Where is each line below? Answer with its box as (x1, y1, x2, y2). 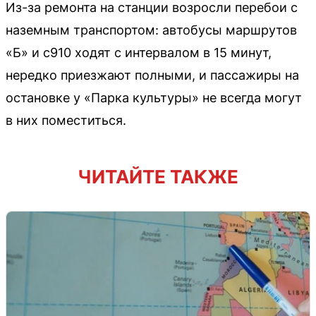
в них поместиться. (6, 113, 126, 128)
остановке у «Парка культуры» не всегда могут (6, 90, 302, 106)
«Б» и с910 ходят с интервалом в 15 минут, (6, 45, 272, 61)
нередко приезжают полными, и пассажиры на (6, 68, 299, 83)
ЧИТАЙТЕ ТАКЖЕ (78, 166, 238, 188)
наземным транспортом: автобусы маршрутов (6, 23, 297, 38)
